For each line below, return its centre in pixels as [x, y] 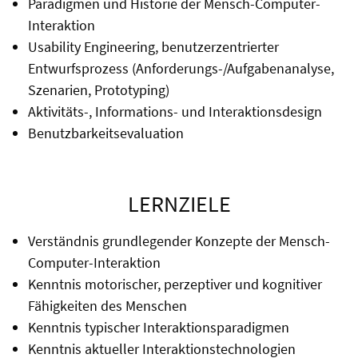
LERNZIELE [179, 204]
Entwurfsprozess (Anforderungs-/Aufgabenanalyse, [181, 69]
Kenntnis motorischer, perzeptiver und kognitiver [175, 284]
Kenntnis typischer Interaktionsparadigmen [158, 328]
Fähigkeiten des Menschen [107, 306]
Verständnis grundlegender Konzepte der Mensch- [179, 241]
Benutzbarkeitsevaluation [105, 133]
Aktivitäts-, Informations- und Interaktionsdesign [175, 112]
